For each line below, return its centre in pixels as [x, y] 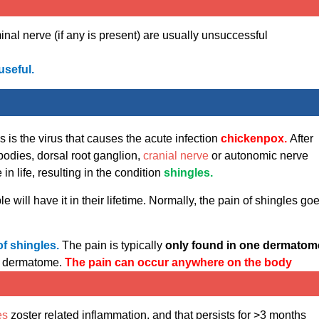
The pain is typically [114, 246]
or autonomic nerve [258, 156]
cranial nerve [176, 156]
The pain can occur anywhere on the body [178, 263]
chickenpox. [255, 139]
